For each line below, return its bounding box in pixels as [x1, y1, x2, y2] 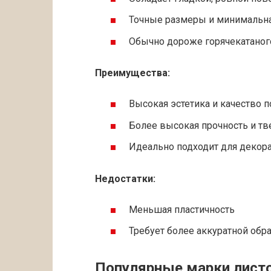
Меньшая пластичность [129, 203, 235, 215]
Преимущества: [95, 67, 170, 79]
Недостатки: [95, 172, 155, 184]
